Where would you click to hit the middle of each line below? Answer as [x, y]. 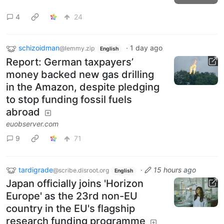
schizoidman [39, 48]
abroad [23, 112]
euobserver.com [32, 123]
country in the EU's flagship [70, 209]
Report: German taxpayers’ [70, 62]
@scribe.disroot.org [81, 170]
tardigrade [36, 169]
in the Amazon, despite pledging [83, 87]
